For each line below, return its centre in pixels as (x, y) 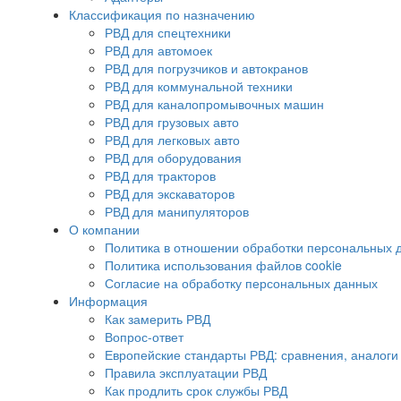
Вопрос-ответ (144, 337)
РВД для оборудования (173, 158)
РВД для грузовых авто (172, 122)
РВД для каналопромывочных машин (214, 104)
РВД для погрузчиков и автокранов (206, 68)
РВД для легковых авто (172, 140)
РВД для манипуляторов (177, 211)
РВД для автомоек (158, 50)
